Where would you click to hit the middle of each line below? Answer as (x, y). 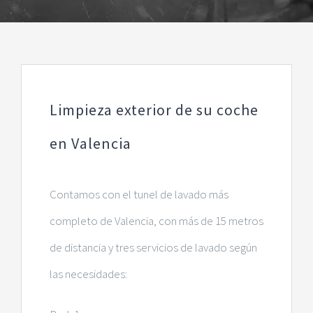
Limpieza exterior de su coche (154, 109)
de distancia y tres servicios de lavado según (153, 247)
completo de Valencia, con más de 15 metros (156, 220)
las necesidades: (88, 274)
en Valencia (90, 143)
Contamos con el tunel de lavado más (139, 194)
